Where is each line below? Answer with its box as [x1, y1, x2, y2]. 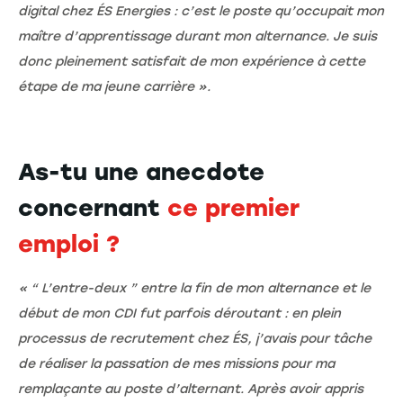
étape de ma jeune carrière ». [18, 78, 210, 94]
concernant [18, 193, 167, 222]
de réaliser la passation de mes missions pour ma [18, 355, 335, 372]
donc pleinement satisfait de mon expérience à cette [18, 53, 365, 69]
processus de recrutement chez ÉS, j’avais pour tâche [18, 330, 372, 346]
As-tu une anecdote [18, 157, 264, 186]
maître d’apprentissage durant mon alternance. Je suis [18, 28, 377, 44]
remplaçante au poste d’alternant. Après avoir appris [18, 381, 363, 397]
